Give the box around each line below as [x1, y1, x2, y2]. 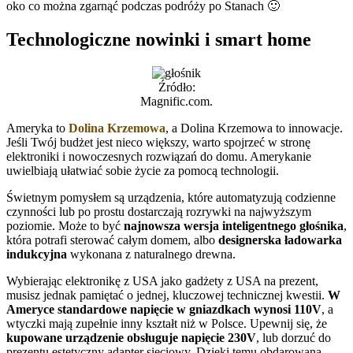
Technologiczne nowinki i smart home [6, 29, 311, 50]
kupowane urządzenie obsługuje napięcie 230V [6, 330, 256, 344]
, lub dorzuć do [256, 330, 331, 344]
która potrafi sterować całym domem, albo [6, 232, 218, 247]
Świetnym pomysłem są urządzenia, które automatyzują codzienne [6, 190, 336, 204]
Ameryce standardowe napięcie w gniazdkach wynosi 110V [6, 302, 321, 316]
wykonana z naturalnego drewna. [67, 247, 236, 261]
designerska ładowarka [218, 232, 342, 247]
